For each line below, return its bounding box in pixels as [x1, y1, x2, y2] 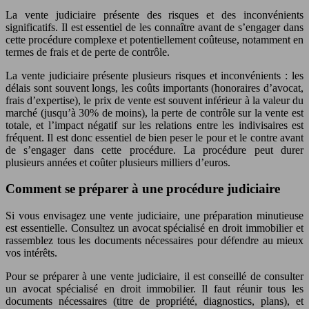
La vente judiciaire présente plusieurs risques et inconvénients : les [6, 69, 303, 81]
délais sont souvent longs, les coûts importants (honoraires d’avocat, [6, 81, 303, 94]
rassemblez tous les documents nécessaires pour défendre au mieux [6, 235, 303, 247]
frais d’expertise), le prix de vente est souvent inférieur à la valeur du [6, 94, 303, 106]
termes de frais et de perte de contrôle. [6, 46, 170, 58]
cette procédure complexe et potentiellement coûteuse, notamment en [6, 33, 303, 46]
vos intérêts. [6, 247, 57, 259]
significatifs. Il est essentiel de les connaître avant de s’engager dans [6, 21, 303, 33]
